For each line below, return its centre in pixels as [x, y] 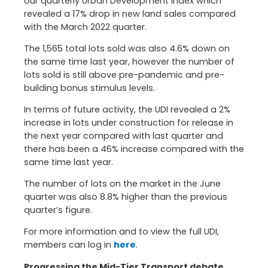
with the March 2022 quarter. [85, 27]
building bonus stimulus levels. [89, 88]
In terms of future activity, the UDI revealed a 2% [127, 109]
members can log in [69, 245]
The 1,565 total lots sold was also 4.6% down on [127, 48]
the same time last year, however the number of [129, 61]
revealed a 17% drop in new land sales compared [130, 13]
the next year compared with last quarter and [124, 135]
